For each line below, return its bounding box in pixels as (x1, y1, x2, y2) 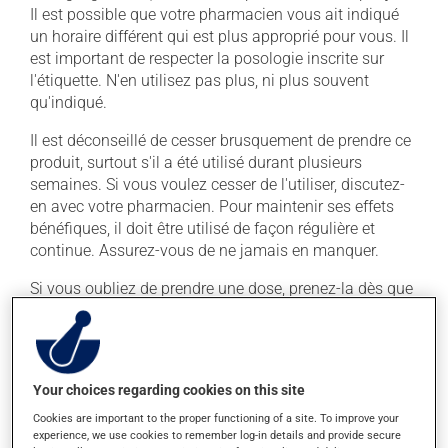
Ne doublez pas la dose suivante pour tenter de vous (30, 345, 397, 364)
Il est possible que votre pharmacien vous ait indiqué (30, 5, 399, 24)
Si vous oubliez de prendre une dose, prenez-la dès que (30, 279, 413, 298)
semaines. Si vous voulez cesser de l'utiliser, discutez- (30, 175, 405, 194)
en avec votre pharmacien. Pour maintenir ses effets (30, 197, 394, 216)
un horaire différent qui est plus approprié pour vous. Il (30, 27, 409, 46)
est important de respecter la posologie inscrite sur (30, 49, 384, 68)
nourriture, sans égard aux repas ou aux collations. (30, 389, 385, 408)
